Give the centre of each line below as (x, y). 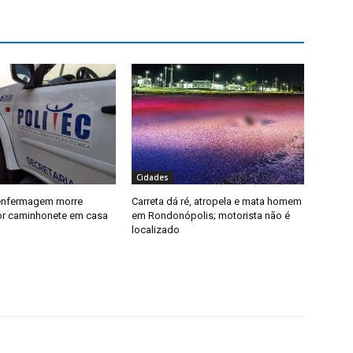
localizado (156, 230)
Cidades (153, 177)
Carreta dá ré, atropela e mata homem (217, 201)
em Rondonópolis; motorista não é (211, 216)
